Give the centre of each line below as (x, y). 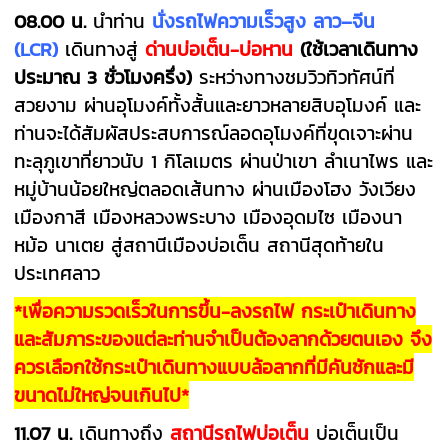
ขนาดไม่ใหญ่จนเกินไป (98, 394)
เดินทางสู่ (105, 48)
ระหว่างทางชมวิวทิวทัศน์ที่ (294, 76)
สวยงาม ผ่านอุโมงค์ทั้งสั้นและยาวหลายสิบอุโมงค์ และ (218, 104)
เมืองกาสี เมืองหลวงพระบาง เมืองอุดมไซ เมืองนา (208, 216)
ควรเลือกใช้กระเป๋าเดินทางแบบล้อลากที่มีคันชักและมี (214, 366)
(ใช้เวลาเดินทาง (359, 48)
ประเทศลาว (57, 272)
